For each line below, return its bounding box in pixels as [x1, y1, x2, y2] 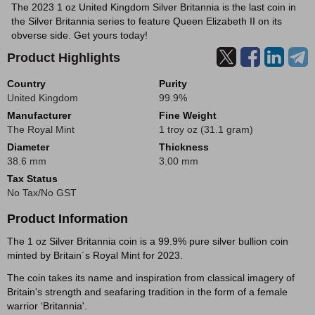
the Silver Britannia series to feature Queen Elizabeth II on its [11, 15, 282, 27]
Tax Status [7, 173, 58, 184]
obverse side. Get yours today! [11, 30, 148, 41]
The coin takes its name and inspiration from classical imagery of [7, 272, 295, 283]
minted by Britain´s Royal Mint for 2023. [7, 250, 183, 261]
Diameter [7, 141, 49, 153]
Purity [159, 78, 187, 89]
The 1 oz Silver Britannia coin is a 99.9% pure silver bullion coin [7, 236, 288, 247]
